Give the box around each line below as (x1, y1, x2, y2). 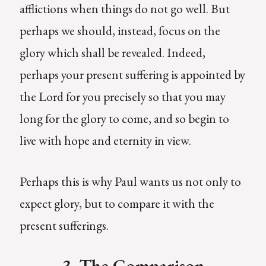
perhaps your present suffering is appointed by (19, 66, 245, 83)
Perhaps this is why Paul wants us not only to (19, 173, 241, 190)
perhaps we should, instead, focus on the (19, 23, 220, 39)
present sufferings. (19, 217, 109, 234)
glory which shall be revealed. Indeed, (19, 45, 205, 61)
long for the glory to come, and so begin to (19, 110, 229, 127)
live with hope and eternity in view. (19, 132, 191, 149)
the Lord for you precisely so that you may (19, 88, 226, 105)
